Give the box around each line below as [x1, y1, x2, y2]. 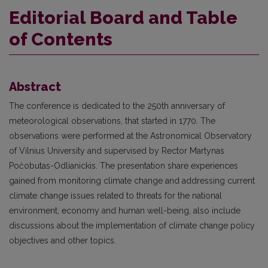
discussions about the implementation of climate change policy [9, 221, 255, 231]
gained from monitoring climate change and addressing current [9, 176, 255, 186]
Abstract [9, 80, 61, 95]
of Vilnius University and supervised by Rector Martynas [9, 146, 224, 156]
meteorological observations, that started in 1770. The [9, 116, 215, 126]
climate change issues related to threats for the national [9, 191, 222, 201]
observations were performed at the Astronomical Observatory [9, 131, 252, 141]
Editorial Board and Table [9, 7, 237, 29]
